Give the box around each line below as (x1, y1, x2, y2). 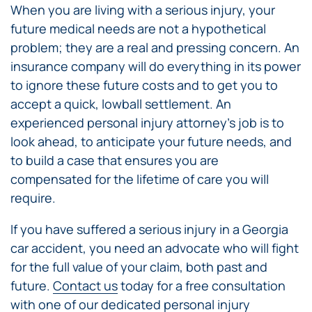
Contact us (53, 276, 118, 294)
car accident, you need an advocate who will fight (10, 239, 299, 256)
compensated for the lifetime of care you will (10, 170, 269, 187)
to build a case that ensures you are (10, 151, 219, 169)
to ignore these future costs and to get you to (10, 76, 278, 93)
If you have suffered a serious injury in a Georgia (10, 220, 288, 237)
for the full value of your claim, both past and (10, 258, 267, 275)
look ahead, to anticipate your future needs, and (10, 132, 292, 150)
